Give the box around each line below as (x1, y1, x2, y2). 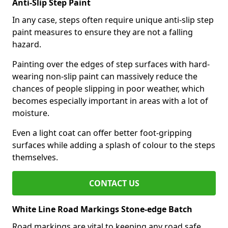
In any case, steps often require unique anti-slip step (12, 14, 214, 25)
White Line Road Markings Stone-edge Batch (12, 204, 192, 215)
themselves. (12, 152, 58, 163)
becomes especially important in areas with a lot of (12, 95, 208, 106)
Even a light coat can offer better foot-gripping (12, 127, 192, 138)
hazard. (12, 39, 41, 50)
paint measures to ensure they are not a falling (12, 26, 193, 38)
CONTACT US (89, 178, 139, 189)
